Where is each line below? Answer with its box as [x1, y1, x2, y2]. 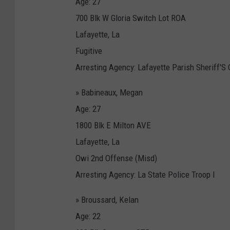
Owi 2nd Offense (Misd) [75, 152, 157, 163]
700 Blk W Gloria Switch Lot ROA [75, 12, 186, 23]
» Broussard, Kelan [75, 194, 139, 205]
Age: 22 [75, 210, 101, 221]
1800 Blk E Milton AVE [75, 120, 151, 130]
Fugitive [75, 45, 102, 56]
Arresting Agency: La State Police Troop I [75, 169, 215, 180]
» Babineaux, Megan [75, 87, 143, 98]
